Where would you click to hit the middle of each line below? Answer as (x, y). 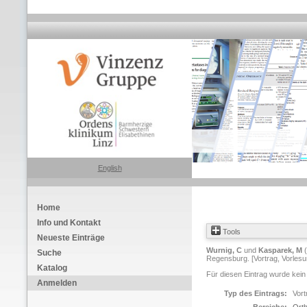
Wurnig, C (224, 250)
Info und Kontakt (69, 223)
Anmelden (57, 283)
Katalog (52, 268)
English (110, 168)
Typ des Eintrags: (256, 293)
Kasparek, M (280, 250)
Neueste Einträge (71, 238)
